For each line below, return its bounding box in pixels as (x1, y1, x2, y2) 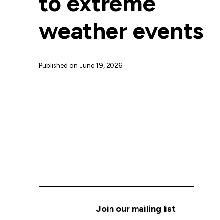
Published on (39, 61, 78, 69)
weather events (39, 17, 203, 45)
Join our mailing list (96, 203, 176, 214)
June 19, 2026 (79, 61, 122, 69)
